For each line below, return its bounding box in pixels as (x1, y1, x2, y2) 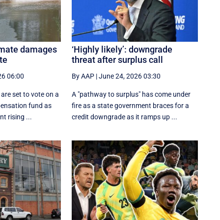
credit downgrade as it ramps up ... (72, 113, 178, 121)
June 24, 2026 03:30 (99, 72, 161, 81)
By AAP (72, 72, 95, 81)
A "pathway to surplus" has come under (72, 90, 191, 99)
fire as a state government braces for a (72, 102, 190, 110)
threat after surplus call (72, 55, 164, 65)
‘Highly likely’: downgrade (72, 44, 173, 55)
